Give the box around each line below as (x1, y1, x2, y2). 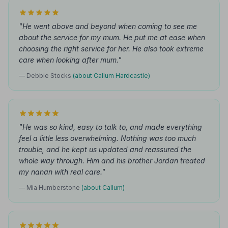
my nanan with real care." (19, 167, 105, 176)
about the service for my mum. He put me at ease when (19, 33, 205, 42)
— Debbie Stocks (19, 72, 73, 79)
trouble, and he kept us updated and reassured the (19, 145, 191, 154)
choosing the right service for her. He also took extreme (19, 44, 204, 53)
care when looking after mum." (19, 55, 122, 64)
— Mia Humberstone (19, 184, 81, 191)
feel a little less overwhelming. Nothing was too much (19, 134, 196, 142)
